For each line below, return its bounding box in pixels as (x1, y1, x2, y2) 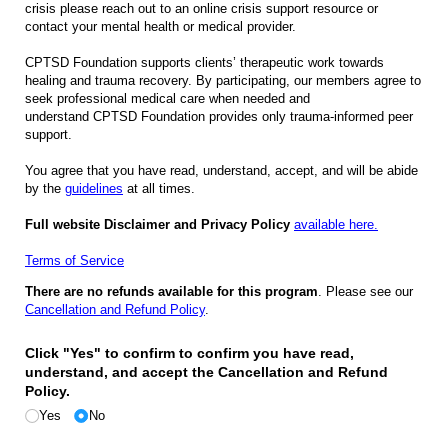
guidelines (65, 181, 123, 197)
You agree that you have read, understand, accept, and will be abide (25, 163, 418, 179)
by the (25, 181, 65, 197)
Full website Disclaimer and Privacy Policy (25, 217, 290, 233)
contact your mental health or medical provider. (25, 19, 296, 35)
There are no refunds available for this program (25, 284, 318, 300)
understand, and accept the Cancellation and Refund (25, 364, 388, 381)
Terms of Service (25, 253, 124, 269)
